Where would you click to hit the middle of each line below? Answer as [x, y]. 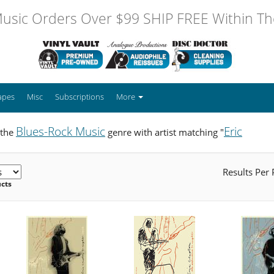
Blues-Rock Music [61, 131]
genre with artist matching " [165, 132]
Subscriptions [80, 96]
